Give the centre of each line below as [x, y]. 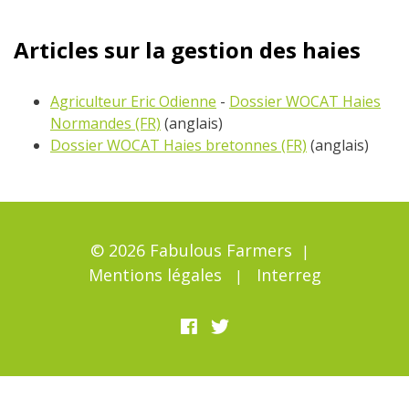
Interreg [288, 275]
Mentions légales [155, 275]
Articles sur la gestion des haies [187, 50]
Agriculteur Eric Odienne [133, 102]
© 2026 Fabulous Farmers [191, 251]
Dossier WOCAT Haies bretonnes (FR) [178, 146]
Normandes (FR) [105, 124]
